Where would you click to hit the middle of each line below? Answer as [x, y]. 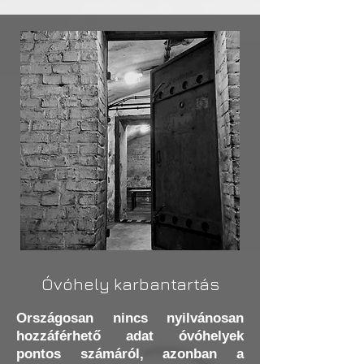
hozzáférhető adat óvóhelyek [130, 336]
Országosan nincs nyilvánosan [130, 318]
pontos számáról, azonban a [130, 354]
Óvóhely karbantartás [130, 284]
